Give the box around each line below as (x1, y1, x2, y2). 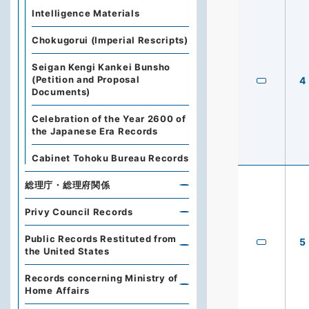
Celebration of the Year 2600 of (32, 113, 186, 124)
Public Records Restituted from (25, 233, 177, 244)
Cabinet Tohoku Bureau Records (32, 152, 189, 163)
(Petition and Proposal (32, 74, 140, 85)
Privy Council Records (25, 206, 133, 217)
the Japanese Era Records (32, 126, 158, 137)
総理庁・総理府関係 (25, 179, 110, 190)
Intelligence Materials (32, 8, 140, 19)
